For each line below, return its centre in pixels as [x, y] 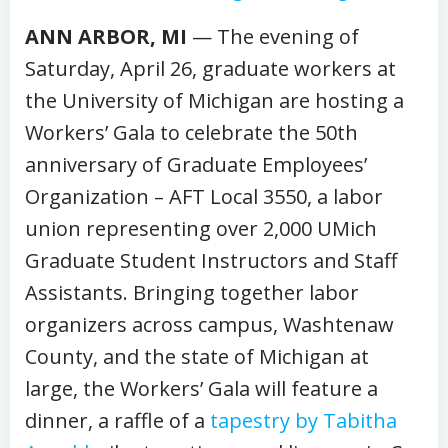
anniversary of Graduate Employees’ [196, 164]
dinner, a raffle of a [117, 420]
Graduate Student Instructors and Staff [211, 260]
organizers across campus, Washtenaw [209, 324]
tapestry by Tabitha [303, 420]
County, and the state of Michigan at [197, 356]
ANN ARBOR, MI [106, 36]
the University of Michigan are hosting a [214, 100]
